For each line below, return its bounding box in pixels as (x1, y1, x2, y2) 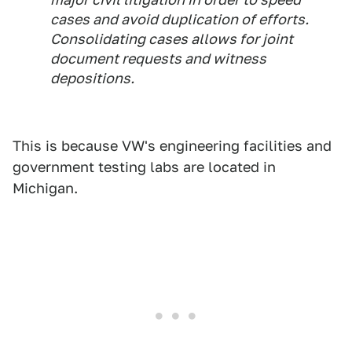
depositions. (50, 70, 134, 86)
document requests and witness (50, 50, 266, 67)
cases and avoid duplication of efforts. (50, 11, 309, 27)
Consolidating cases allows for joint (50, 31, 293, 47)
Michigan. (13, 180, 78, 196)
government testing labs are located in (13, 159, 276, 175)
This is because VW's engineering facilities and (13, 137, 332, 154)
